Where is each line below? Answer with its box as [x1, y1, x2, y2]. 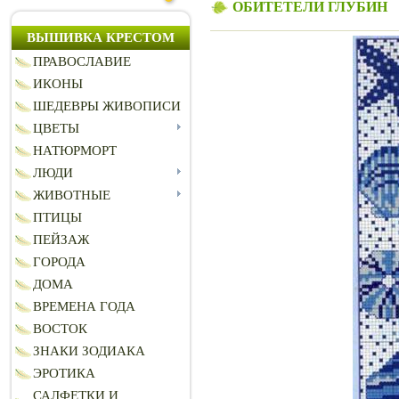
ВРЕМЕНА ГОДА [33, 299, 135, 314]
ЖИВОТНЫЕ [33, 188, 110, 203]
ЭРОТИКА [33, 366, 95, 381]
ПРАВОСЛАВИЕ [33, 54, 131, 69]
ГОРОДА [33, 255, 85, 270]
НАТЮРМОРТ [33, 143, 117, 159]
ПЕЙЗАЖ [33, 232, 89, 248]
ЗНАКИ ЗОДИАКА [33, 344, 145, 359]
